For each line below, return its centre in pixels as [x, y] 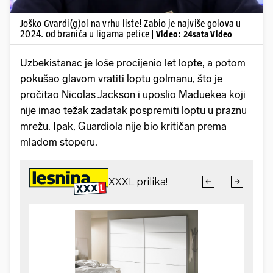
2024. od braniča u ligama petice [86, 34]
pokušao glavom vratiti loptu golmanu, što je [121, 78]
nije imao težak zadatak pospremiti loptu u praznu [133, 110]
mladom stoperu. [60, 142]
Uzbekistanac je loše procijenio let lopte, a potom [133, 62]
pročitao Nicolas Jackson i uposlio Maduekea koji [133, 94]
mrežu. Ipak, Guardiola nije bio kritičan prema [123, 126]
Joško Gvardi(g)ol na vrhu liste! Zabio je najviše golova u [131, 23]
